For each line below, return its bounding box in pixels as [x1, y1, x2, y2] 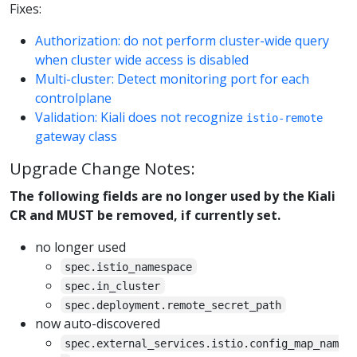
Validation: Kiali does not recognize [35, 108, 246, 127]
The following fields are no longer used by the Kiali [10, 186, 335, 205]
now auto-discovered [35, 314, 160, 332]
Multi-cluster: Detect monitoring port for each [35, 70, 309, 88]
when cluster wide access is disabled [35, 51, 249, 69]
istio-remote [246, 112, 323, 125]
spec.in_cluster [65, 279, 161, 292]
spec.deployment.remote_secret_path [65, 298, 282, 312]
